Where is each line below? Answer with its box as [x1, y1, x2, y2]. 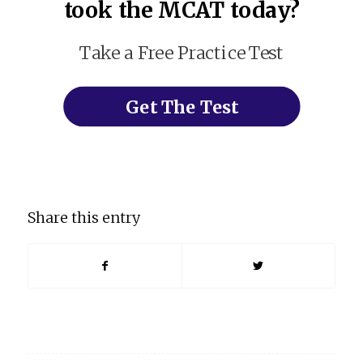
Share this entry [27, 208, 140, 228]
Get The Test [125, 96, 239, 118]
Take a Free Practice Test [79, 41, 284, 64]
